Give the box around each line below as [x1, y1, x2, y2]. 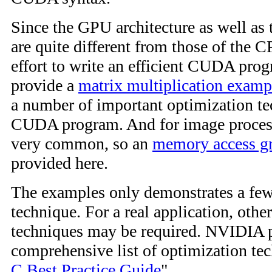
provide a [11, 75, 78, 95]
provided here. [11, 153, 108, 172]
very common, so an [11, 134, 152, 153]
